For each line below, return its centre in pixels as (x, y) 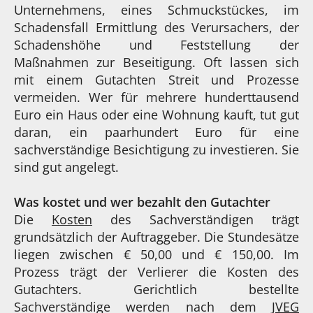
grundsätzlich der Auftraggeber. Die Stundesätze (156, 236)
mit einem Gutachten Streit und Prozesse (156, 79)
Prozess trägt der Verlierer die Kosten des (156, 271)
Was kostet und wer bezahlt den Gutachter (142, 202)
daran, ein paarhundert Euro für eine (156, 132)
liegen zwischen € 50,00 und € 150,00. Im (156, 254)
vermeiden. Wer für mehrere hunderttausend (156, 97)
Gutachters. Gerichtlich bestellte (156, 289)
